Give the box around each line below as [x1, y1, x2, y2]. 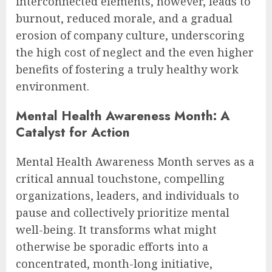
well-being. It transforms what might [16, 222, 217, 237]
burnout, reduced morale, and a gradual [16, 10, 233, 25]
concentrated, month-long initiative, [16, 256, 212, 271]
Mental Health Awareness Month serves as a [16, 154, 254, 169]
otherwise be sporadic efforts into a [16, 239, 208, 254]
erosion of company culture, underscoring [16, 27, 245, 42]
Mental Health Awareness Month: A [16, 106, 229, 125]
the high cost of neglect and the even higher [16, 44, 254, 59]
